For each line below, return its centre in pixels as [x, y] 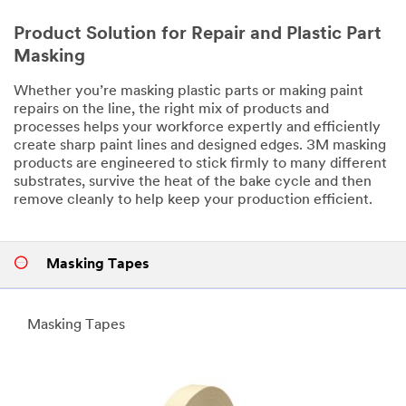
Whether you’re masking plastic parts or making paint [188, 91]
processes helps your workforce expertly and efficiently [197, 127]
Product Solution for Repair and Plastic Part [198, 34]
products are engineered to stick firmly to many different [200, 164]
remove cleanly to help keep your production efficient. [193, 200]
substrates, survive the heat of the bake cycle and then [193, 182]
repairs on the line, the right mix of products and [171, 109]
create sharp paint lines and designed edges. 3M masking [200, 145]
